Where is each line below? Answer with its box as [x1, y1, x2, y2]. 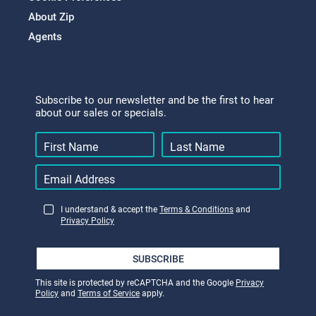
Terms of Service [78, 288, 140, 299]
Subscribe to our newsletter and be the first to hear [35, 94, 274, 107]
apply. [140, 288, 164, 299]
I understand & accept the [61, 205, 159, 215]
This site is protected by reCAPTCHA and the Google [35, 278, 236, 288]
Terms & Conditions [159, 205, 233, 215]
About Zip [28, 11, 74, 24]
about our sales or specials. [35, 107, 166, 120]
